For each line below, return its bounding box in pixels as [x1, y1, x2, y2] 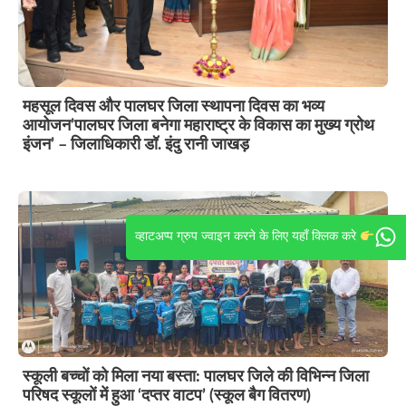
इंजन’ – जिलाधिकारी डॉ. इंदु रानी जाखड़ [23, 136, 249, 153]
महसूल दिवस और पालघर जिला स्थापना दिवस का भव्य [23, 98, 324, 115]
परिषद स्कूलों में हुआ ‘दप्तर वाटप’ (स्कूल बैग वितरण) [23, 387, 311, 404]
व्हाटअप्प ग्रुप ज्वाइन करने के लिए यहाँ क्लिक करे [135, 230, 361, 244]
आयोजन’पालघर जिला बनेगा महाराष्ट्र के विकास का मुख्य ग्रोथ [23, 117, 374, 134]
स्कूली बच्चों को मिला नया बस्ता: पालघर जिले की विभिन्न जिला [23, 368, 369, 385]
